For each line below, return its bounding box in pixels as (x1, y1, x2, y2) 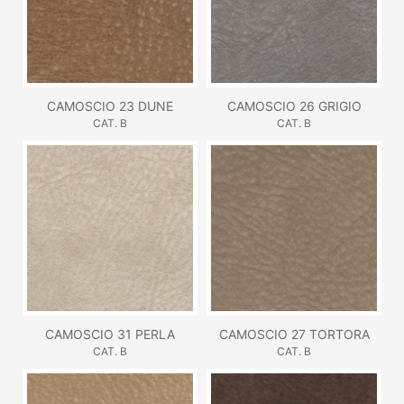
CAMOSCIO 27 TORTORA (218, 326, 370, 342)
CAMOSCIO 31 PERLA (45, 326, 175, 342)
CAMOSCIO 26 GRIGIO (226, 97, 362, 114)
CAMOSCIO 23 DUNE (47, 97, 173, 114)
